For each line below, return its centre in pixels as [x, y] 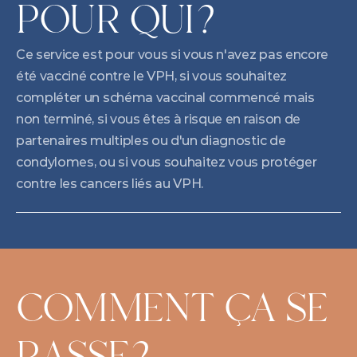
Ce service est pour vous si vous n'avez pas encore [172, 55]
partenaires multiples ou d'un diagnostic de [151, 141]
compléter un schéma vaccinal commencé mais [165, 98]
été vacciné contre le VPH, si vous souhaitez [151, 76]
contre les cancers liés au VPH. [110, 184]
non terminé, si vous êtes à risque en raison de [158, 119]
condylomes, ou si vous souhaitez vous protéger [167, 162]
